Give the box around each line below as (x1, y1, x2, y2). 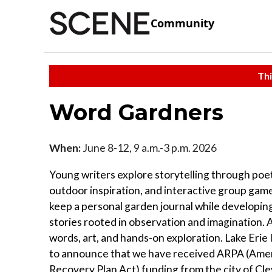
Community (151, 16, 214, 31)
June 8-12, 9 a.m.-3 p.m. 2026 (81, 141, 217, 154)
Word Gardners (49, 98, 223, 126)
